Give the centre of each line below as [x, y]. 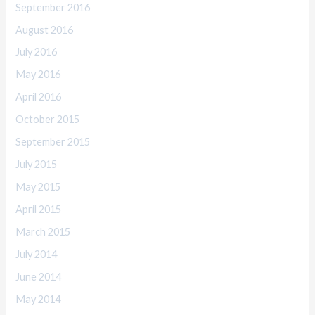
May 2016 [38, 75]
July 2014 [37, 254]
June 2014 [39, 276]
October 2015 [48, 120]
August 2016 [45, 30]
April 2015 [39, 209]
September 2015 [53, 142]
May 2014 [38, 299]
